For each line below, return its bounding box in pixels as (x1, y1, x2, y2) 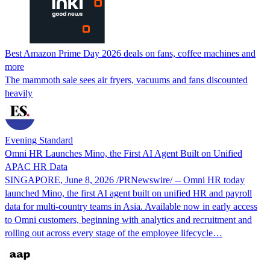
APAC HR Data (5, 161, 67, 172)
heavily (5, 87, 33, 98)
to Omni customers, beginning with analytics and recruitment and (5, 214, 252, 225)
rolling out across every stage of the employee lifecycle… (5, 227, 222, 238)
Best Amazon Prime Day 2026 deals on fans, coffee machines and (5, 48, 256, 58)
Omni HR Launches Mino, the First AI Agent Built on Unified (5, 148, 242, 159)
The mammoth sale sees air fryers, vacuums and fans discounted (5, 74, 248, 85)
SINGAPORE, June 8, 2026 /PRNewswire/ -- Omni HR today (5, 174, 245, 185)
